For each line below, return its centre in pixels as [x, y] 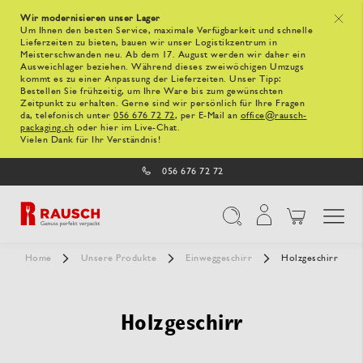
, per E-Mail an [207, 115]
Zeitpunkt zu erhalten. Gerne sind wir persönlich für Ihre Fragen [162, 103]
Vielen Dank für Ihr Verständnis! [90, 139]
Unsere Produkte [120, 258]
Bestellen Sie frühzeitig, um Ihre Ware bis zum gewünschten [152, 91]
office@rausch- [273, 115]
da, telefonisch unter [67, 115]
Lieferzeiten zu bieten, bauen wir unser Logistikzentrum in [149, 42]
